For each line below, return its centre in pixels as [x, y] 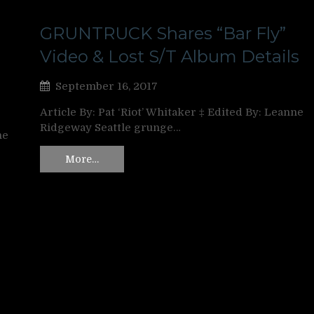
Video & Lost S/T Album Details [170, 57]
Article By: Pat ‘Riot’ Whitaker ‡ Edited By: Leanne [172, 112]
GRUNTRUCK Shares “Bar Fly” [163, 34]
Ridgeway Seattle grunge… [110, 128]
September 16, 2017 [107, 87]
